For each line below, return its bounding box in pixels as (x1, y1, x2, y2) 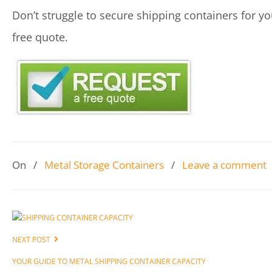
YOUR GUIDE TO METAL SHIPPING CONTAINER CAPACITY (12, 256, 206, 267)
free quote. (12, 30, 68, 44)
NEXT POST (12, 234, 54, 245)
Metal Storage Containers (44, 158, 164, 172)
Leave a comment (182, 158, 267, 172)
